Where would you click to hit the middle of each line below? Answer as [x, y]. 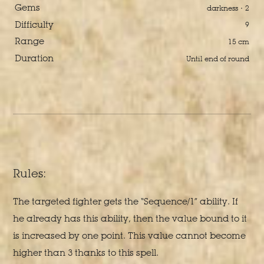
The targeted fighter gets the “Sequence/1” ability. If [126, 201]
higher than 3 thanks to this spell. [86, 252]
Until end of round [218, 58]
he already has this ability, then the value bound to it [130, 218]
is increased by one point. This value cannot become [130, 235]
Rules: [30, 173]
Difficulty [34, 24]
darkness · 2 [228, 8]
